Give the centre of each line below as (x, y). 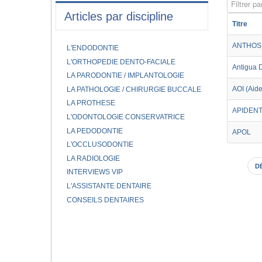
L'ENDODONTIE (92, 48)
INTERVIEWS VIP (94, 172)
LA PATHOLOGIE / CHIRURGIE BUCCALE (134, 89)
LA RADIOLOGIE (93, 158)
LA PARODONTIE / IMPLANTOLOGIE (125, 76)
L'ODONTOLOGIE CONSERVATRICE (125, 117)
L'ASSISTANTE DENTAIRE (109, 186)
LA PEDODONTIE (94, 131)
